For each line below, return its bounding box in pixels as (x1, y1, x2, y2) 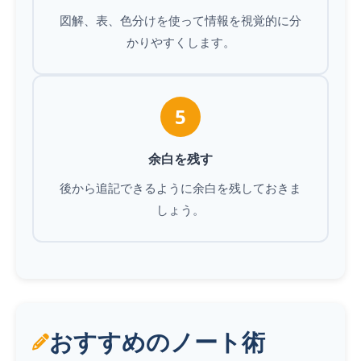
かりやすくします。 (126, 34, 235, 50)
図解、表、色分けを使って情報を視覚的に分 (60, 12, 301, 28)
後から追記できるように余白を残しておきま (60, 180, 301, 196)
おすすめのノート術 (49, 326, 265, 357)
